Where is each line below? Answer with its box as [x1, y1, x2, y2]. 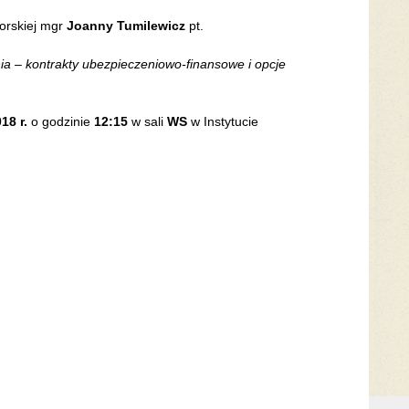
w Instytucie [191, 114, 258, 130]
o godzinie [31, 114, 90, 130]
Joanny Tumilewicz [67, 18, 185, 33]
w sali [131, 114, 163, 130]
